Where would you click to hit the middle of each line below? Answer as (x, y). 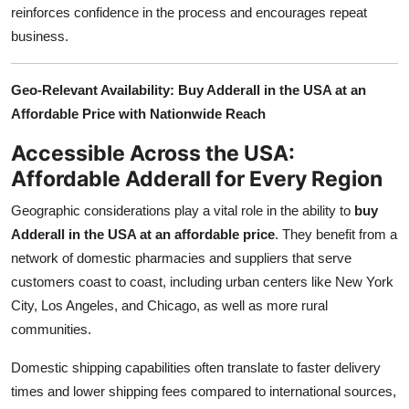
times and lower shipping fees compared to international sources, (204, 391)
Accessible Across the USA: (153, 152)
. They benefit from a (336, 234)
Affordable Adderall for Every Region (197, 178)
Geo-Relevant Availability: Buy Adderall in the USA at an (189, 89)
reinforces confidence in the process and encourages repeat (189, 12)
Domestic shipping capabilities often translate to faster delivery (196, 367)
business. (40, 36)
